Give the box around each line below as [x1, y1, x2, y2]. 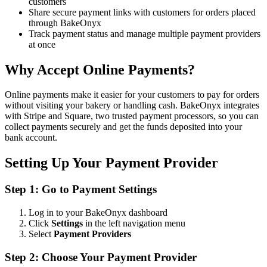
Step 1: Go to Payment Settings [5, 183, 157, 196]
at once [29, 39, 55, 49]
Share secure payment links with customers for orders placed [29, 7, 256, 17]
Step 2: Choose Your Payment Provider [5, 250, 197, 263]
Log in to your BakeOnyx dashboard [29, 207, 167, 218]
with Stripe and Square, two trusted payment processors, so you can [5, 111, 259, 122]
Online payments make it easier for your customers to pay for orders [5, 89, 259, 100]
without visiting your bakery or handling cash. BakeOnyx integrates [5, 100, 259, 111]
